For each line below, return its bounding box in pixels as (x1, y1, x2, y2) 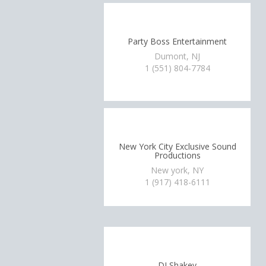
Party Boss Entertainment (128, 35, 227, 47)
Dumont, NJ (154, 50, 201, 62)
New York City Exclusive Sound (118, 140, 236, 152)
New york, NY (151, 164, 204, 176)
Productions (154, 149, 201, 161)
